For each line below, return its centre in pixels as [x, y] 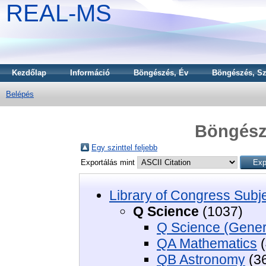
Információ [90, 73]
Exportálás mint [109, 162]
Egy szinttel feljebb [124, 147]
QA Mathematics [207, 243]
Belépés [20, 94]
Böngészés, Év [161, 73]
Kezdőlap [29, 73]
